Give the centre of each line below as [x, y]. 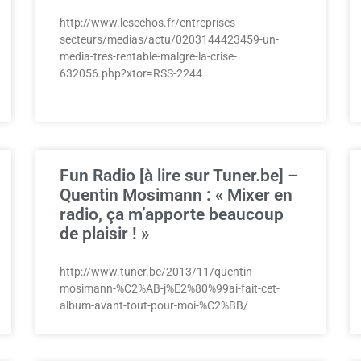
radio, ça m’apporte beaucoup [172, 214]
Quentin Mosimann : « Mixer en [176, 195]
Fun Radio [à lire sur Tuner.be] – [179, 176]
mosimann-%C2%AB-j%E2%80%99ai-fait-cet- [170, 288]
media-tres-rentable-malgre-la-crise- [148, 56]
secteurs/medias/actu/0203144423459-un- [169, 39]
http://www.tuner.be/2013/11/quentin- [158, 272]
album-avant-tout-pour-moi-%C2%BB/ [154, 305]
